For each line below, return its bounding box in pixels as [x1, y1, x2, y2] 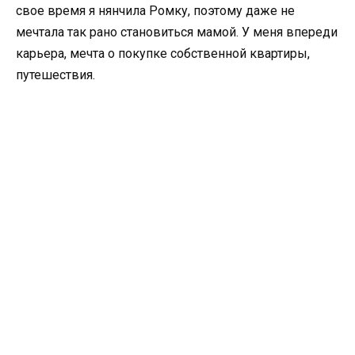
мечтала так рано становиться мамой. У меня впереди [16, 25, 338, 40]
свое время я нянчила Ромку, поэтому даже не [16, 3, 295, 18]
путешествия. [16, 67, 98, 82]
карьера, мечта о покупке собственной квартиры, [16, 46, 310, 61]
